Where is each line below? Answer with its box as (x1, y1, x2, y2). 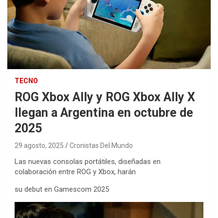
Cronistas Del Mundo (70, 142, 133, 150)
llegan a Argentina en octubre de (15, 106, 193, 120)
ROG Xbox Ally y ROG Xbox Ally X (15, 90, 195, 105)
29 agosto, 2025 (15, 142, 64, 150)
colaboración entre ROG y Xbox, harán (15, 167, 136, 177)
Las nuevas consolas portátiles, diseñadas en (15, 157, 161, 166)
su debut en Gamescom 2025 (15, 185, 109, 194)
